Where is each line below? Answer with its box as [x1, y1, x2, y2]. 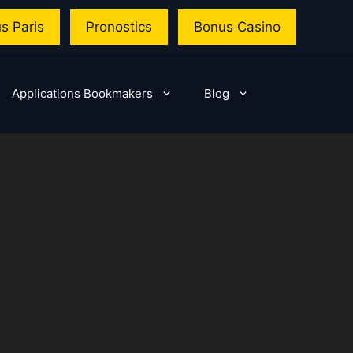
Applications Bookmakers [12, 86, 153, 101]
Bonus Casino [194, 19, 281, 35]
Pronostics [86, 19, 152, 35]
